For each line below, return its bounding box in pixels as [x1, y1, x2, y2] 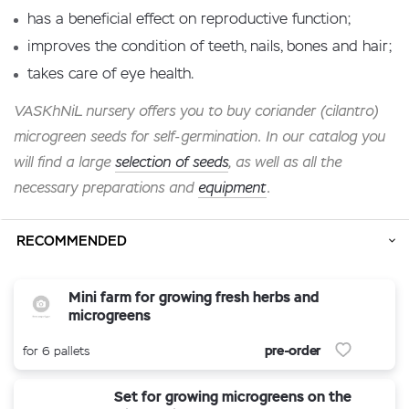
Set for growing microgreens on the [114, 387, 351, 406]
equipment [198, 178, 267, 197]
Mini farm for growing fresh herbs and [68, 288, 319, 307]
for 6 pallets [23, 342, 89, 359]
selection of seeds [115, 152, 228, 172]
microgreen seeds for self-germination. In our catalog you [14, 127, 385, 146]
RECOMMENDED [16, 232, 127, 249]
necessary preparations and [14, 178, 198, 197]
